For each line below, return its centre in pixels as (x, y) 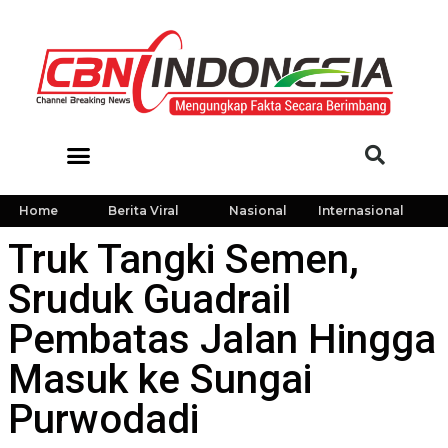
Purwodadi (103, 419)
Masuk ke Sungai (160, 379)
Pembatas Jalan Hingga (222, 339)
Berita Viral (143, 210)
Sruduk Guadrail (149, 299)
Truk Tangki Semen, (183, 259)
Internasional (360, 210)
